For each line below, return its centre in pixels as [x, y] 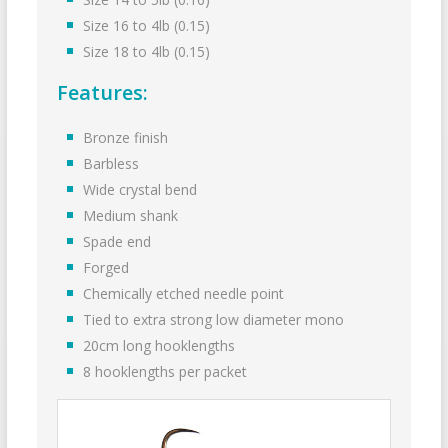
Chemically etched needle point [184, 294]
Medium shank [131, 216]
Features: [102, 93]
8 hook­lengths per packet [165, 372]
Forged [106, 268]
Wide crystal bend [140, 190]
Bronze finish [126, 138]
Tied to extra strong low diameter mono [214, 320]
